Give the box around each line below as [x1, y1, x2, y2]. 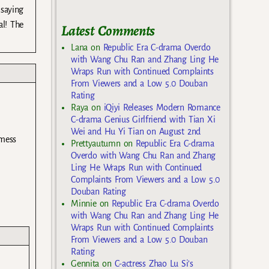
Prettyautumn [71, 138, 121, 148]
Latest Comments [61, 21, 155, 41]
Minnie [71, 198, 97, 208]
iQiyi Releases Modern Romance [103, 102, 220, 112]
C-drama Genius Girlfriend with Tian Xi [71, 114, 216, 124]
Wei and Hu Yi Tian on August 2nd [71, 126, 201, 136]
